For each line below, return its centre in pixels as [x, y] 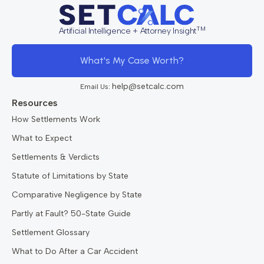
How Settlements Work [56, 120]
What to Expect [42, 138]
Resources [35, 103]
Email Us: [96, 87]
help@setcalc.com [148, 87]
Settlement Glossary [51, 233]
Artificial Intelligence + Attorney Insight [127, 31]
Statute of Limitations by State [70, 176]
